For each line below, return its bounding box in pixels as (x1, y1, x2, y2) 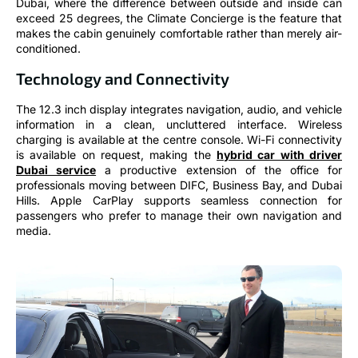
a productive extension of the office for (96, 162, 342, 177)
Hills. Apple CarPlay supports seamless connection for (16, 193, 342, 207)
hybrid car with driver (217, 147, 342, 161)
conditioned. (16, 42, 81, 56)
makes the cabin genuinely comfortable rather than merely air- (16, 26, 342, 41)
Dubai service (16, 162, 97, 177)
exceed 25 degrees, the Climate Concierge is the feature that (16, 11, 342, 26)
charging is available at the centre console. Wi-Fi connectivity (16, 132, 342, 146)
